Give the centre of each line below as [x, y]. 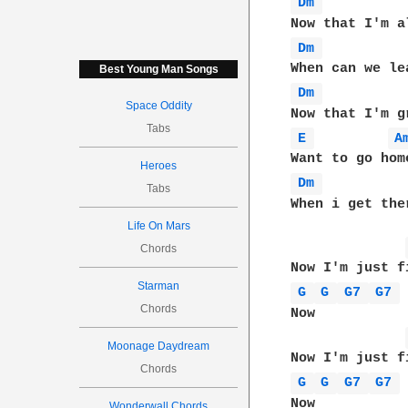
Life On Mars [158, 226]
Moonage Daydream [159, 346]
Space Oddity [158, 106]
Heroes [159, 166]
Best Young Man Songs [158, 69]
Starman [159, 286]
